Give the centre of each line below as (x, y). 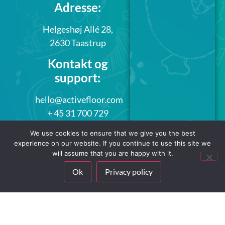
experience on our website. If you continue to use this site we (113, 143)
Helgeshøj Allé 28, (78, 29)
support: (78, 78)
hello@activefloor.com (79, 100)
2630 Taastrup (78, 42)
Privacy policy (129, 172)
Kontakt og (78, 64)
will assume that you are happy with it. (113, 153)
